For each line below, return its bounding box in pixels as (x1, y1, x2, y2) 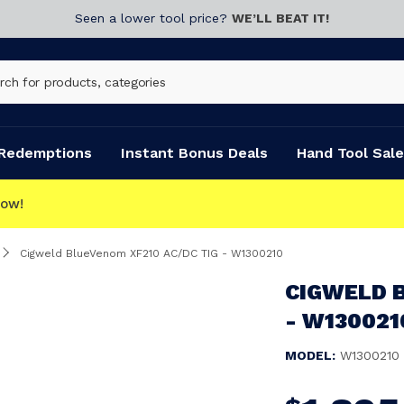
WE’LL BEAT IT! (232, 11, 329, 25)
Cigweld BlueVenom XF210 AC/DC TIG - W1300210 (20, 247, 283, 260)
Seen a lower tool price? (75, 11, 232, 25)
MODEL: (285, 348, 335, 363)
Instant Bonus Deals (121, 144, 268, 161)
